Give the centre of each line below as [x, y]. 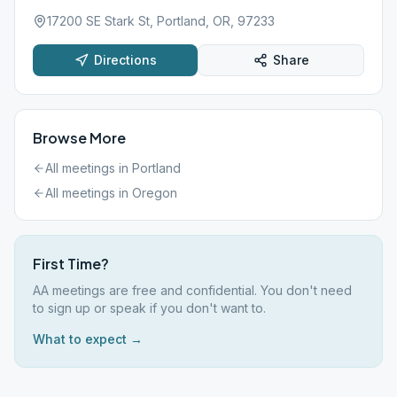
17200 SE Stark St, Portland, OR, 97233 [161, 21]
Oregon [155, 193]
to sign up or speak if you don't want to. [149, 308]
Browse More [79, 138]
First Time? [71, 264]
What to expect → [88, 339]
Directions [125, 60]
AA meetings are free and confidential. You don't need [192, 290]
